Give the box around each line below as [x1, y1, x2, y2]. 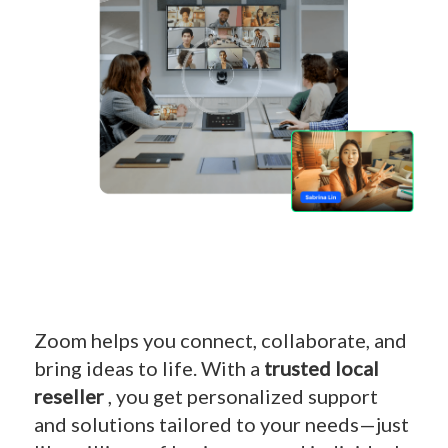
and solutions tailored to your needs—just [33, 411, 409, 436]
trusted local [263, 355, 379, 380]
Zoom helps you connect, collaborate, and [33, 327, 407, 352]
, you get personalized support [107, 383, 378, 408]
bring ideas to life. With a [33, 355, 264, 380]
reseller [33, 383, 108, 408]
